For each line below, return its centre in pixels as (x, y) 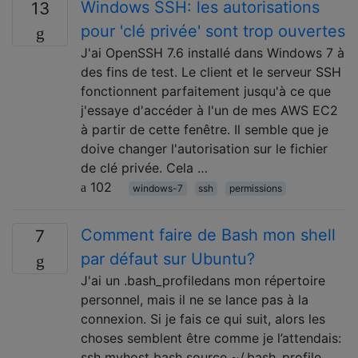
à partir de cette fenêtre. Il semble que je (205, 129)
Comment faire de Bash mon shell (208, 235)
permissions (255, 188)
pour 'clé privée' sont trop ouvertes (213, 31)
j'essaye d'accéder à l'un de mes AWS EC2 (209, 110)
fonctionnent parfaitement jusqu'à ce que (206, 91)
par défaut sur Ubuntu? (168, 259)
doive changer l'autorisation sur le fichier (204, 149)
